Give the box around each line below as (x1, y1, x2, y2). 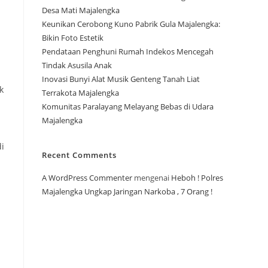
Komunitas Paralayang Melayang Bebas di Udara (42, 101, 214, 112)
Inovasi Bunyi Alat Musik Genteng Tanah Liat (42, 74, 200, 85)
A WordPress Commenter (42, 172, 132, 184)
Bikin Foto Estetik (42, 32, 103, 44)
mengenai (132, 172, 171, 184)
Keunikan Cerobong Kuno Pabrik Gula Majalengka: (42, 19, 220, 30)
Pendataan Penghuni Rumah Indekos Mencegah (42, 46, 214, 57)
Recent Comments (42, 150, 117, 161)
